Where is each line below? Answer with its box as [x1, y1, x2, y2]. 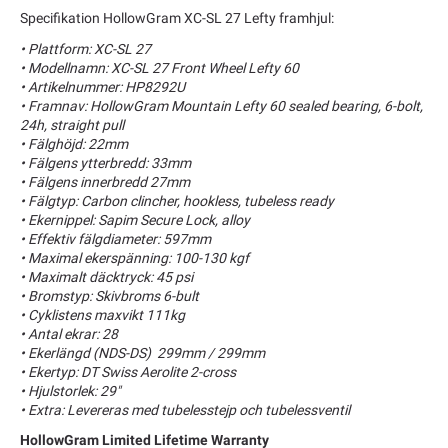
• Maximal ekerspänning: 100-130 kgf [20, 249, 249, 266]
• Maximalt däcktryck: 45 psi [20, 268, 193, 285]
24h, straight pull [20, 116, 124, 133]
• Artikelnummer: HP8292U [20, 78, 188, 95]
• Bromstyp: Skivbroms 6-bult [20, 287, 199, 304]
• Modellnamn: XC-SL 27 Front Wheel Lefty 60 [20, 59, 299, 76]
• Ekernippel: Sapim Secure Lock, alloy [20, 211, 250, 228]
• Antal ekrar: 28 [20, 325, 118, 342]
